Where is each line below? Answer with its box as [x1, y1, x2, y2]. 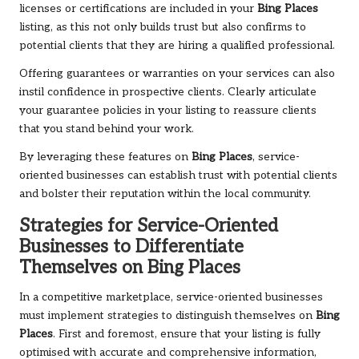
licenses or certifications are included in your [19, 2, 257, 16]
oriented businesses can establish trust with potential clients [19, 169, 337, 183]
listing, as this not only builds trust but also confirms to [19, 21, 306, 34]
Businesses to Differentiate [19, 236, 244, 259]
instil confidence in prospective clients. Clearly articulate [19, 86, 317, 99]
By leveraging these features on [19, 151, 192, 164]
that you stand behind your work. [19, 123, 194, 136]
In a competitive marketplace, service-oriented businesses [19, 291, 323, 305]
